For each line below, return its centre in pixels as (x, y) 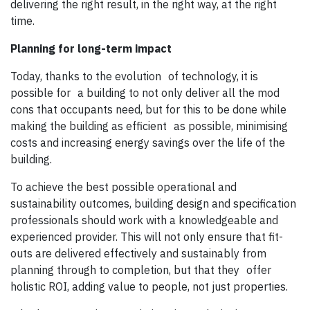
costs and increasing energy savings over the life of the (148, 143)
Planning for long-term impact (91, 49)
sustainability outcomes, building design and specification (153, 204)
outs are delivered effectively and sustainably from (138, 254)
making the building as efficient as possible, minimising (149, 126)
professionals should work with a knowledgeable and (144, 220)
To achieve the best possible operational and (124, 187)
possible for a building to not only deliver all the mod (145, 93)
